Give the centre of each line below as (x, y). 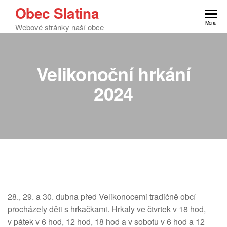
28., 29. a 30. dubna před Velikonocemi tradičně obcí (102, 196)
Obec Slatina (57, 13)
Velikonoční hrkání (113, 73)
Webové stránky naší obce (60, 27)
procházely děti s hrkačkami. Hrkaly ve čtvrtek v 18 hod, (107, 209)
